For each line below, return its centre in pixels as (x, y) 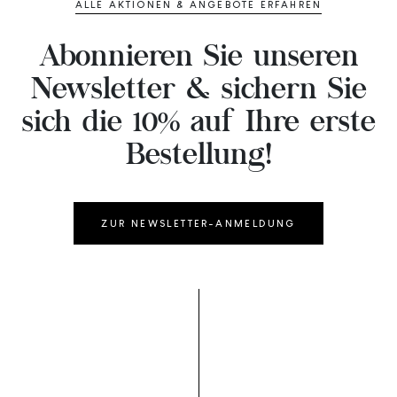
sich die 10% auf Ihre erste (198, 124)
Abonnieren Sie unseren (198, 58)
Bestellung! (198, 157)
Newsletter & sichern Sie (198, 91)
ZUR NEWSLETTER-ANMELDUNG (198, 223)
